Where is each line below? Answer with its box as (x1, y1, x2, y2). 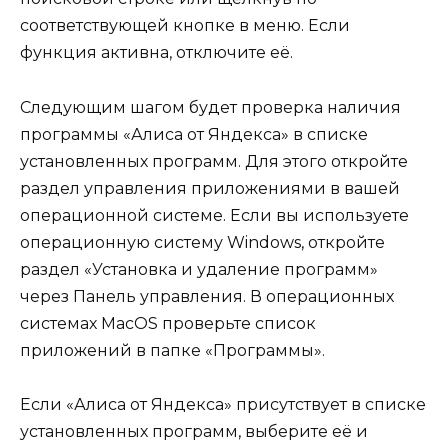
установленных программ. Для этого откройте (20, 151, 408, 171)
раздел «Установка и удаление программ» (20, 259, 378, 279)
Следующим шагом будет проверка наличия (20, 97, 401, 117)
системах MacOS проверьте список (20, 313, 316, 333)
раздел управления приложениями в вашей (20, 178, 400, 198)
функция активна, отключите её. (20, 43, 293, 63)
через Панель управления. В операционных (20, 286, 394, 306)
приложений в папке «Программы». (20, 340, 325, 360)
